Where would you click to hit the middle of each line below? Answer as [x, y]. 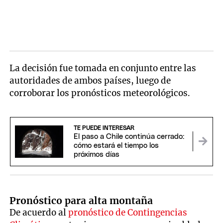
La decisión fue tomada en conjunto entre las [103, 68]
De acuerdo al [38, 213]
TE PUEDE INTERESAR [104, 128]
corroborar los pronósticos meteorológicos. [100, 93]
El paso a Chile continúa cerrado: [129, 137]
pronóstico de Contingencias [127, 213]
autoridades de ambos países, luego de [90, 80]
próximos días [96, 155]
